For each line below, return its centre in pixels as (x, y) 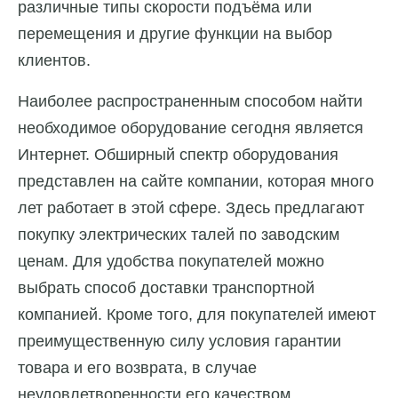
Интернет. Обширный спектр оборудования (178, 155)
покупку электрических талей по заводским (179, 235)
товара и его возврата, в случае (137, 368)
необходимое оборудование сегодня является (191, 128)
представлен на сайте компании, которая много (196, 182)
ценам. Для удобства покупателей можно (171, 262)
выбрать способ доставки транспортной (166, 288)
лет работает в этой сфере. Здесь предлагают (191, 208)
